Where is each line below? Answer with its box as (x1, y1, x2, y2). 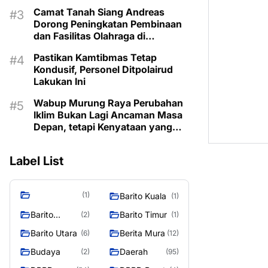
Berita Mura (120, 228, 165, 238)
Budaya (31, 246, 60, 257)
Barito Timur (120, 209, 167, 220)
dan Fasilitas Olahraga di (33, 30, 145, 42)
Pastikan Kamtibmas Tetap (33, 51, 157, 63)
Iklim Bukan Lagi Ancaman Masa (33, 109, 182, 121)
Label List (10, 154, 63, 168)
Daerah (120, 246, 148, 257)
